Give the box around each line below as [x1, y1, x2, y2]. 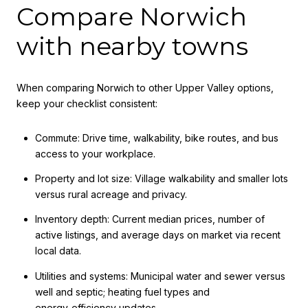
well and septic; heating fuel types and [34, 285, 210, 298]
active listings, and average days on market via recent [34, 229, 280, 241]
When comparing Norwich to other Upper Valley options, [16, 81, 274, 93]
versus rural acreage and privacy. [34, 188, 187, 200]
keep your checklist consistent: [16, 97, 157, 109]
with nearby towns [16, 31, 248, 62]
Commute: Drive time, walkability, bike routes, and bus [34, 131, 278, 144]
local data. [34, 245, 81, 257]
